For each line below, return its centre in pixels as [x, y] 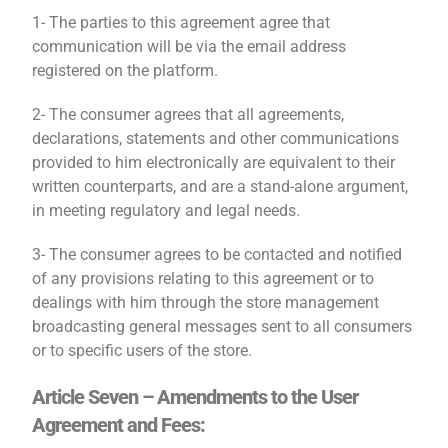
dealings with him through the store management [206, 302]
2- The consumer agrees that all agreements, [188, 114]
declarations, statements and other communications [216, 138]
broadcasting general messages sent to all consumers [222, 326]
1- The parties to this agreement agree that [181, 22]
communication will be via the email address [189, 46]
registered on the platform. [125, 70]
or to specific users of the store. [142, 350]
